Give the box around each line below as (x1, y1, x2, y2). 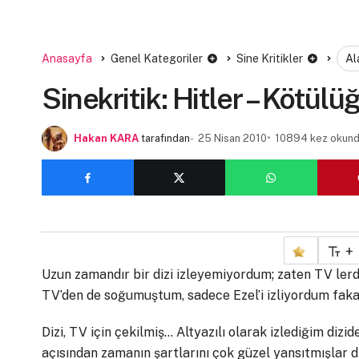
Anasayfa (42, 51, 92, 65)
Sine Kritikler (236, 51, 303, 65)
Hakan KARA (74, 131, 139, 144)
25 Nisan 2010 (198, 131, 267, 144)
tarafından (141, 131, 190, 144)
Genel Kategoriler (111, 51, 203, 65)
